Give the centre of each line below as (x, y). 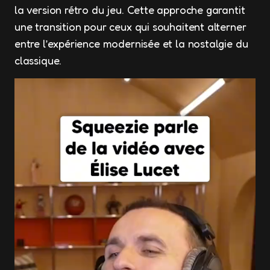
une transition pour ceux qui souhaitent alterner (130, 27)
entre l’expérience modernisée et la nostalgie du (131, 43)
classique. (38, 60)
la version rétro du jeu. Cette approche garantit (130, 10)
